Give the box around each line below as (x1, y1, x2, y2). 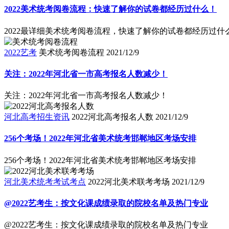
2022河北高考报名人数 (72, 112, 153, 122)
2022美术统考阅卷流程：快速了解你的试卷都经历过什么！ (4, 5, 217, 14)
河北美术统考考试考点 (4, 177, 86, 186)
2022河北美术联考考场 (88, 177, 170, 186)
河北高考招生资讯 (4, 112, 70, 122)
